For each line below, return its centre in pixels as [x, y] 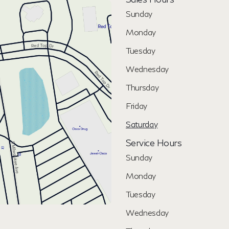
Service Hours [154, 143]
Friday [137, 106]
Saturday [142, 124]
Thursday [142, 87]
